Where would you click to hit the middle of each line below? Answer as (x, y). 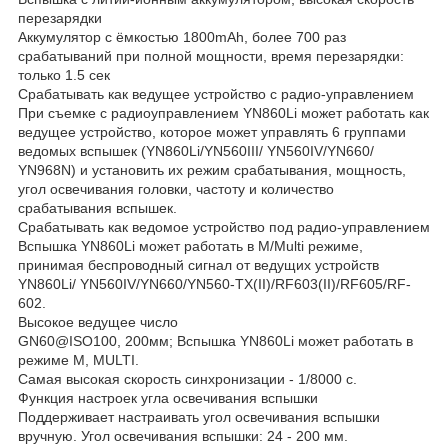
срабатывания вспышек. (97, 207)
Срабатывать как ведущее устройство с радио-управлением (216, 93)
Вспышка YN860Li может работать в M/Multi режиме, (190, 245)
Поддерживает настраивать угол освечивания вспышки (199, 416)
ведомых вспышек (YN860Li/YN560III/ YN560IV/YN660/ (196, 150)
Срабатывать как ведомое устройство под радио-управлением (224, 226)
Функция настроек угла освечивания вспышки (168, 397)
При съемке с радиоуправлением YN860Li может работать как (223, 112)
